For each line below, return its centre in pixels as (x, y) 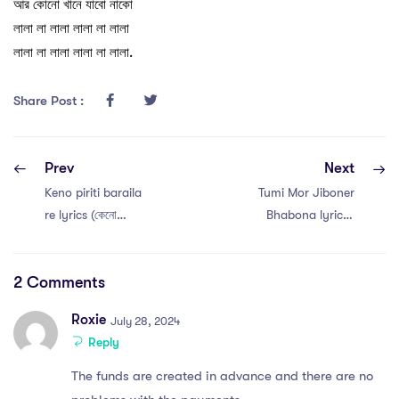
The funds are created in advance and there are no (222, 375)
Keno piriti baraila (93, 192)
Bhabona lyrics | (310, 214)
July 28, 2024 (145, 321)
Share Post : (50, 100)
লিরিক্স (342, 259)
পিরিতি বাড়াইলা (76, 236)
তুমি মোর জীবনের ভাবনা (307, 236)
